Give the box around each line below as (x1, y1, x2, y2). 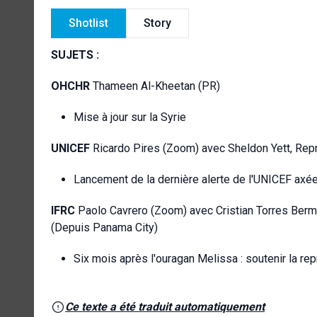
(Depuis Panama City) (51, 220, 158, 234)
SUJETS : (51, 47, 99, 62)
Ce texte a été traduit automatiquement (65, 299, 265, 313)
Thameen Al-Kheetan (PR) (90, 79, 220, 93)
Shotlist (69, 16, 108, 30)
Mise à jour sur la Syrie (74, 110, 186, 124)
